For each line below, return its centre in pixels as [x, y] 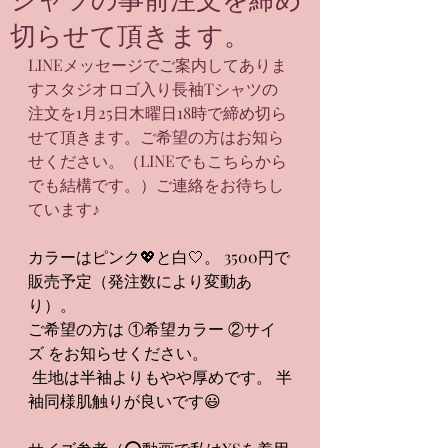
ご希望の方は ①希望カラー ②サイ [152, 328]
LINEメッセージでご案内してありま [157, 64]
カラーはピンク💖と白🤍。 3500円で [159, 256]
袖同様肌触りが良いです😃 [126, 400]
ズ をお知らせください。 [118, 352]
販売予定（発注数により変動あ [140, 280]
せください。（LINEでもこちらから [157, 160]
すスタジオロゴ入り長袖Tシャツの [153, 88]
